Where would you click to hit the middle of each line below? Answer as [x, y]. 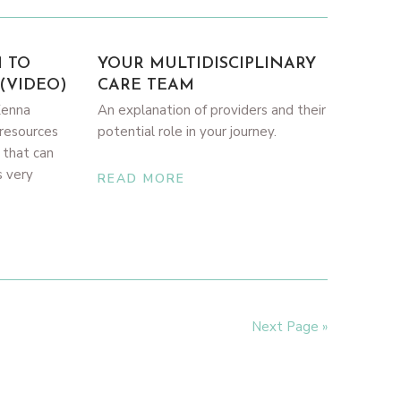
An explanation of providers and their [212, 110]
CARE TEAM [146, 85]
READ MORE [142, 179]
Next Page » [290, 327]
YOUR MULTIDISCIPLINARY [207, 64]
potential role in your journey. [188, 132]
